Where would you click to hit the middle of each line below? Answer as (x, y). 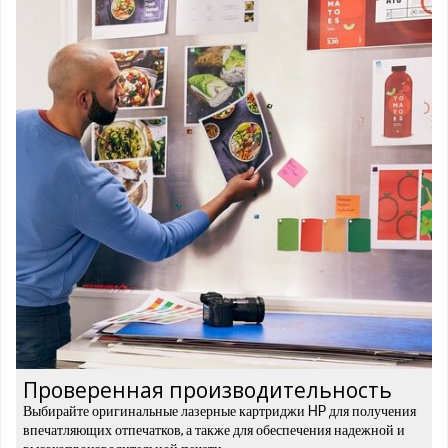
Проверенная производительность (207, 389)
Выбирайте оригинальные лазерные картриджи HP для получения (219, 411)
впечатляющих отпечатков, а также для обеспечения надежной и (214, 430)
